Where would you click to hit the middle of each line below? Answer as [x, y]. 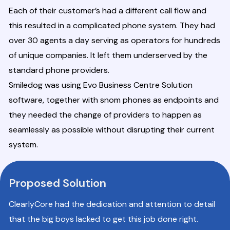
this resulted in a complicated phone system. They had [112, 26]
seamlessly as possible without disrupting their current [112, 130]
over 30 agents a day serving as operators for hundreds [114, 41]
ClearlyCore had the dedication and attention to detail [112, 204]
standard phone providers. [59, 70]
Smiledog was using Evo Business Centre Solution [101, 85]
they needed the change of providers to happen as [105, 115]
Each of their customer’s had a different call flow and [108, 11]
